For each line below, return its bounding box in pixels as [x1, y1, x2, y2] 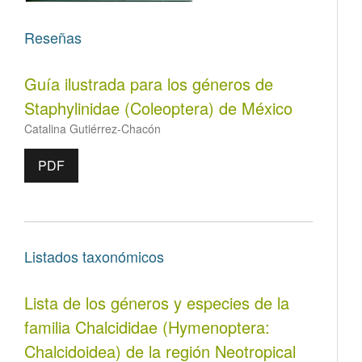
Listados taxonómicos [24, 246, 164, 267]
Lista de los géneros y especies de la [24, 291, 289, 315]
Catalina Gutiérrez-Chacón [24, 120, 161, 137]
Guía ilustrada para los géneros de [24, 72, 273, 96]
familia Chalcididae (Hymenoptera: [24, 315, 270, 339]
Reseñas [24, 27, 82, 48]
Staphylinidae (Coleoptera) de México [24, 96, 293, 120]
